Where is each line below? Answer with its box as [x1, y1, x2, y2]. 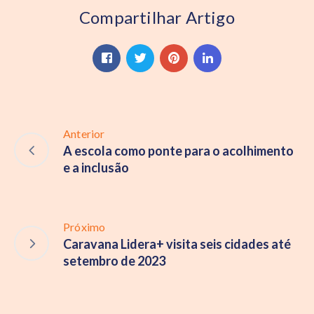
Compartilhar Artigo [79, 6, 235, 27]
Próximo [63, 219, 106, 233]
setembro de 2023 [63, 252, 165, 268]
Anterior [63, 126, 105, 140]
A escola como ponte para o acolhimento [63, 142, 294, 158]
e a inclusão [63, 159, 129, 175]
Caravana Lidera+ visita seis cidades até [63, 235, 291, 252]
